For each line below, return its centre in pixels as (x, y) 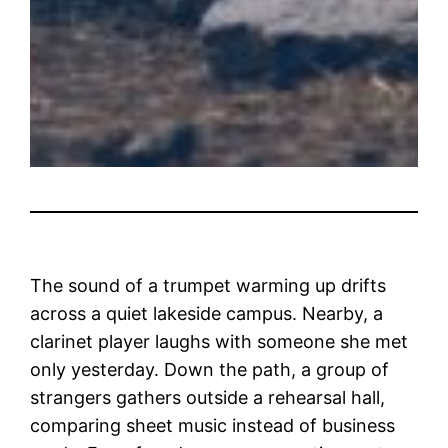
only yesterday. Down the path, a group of (210, 369)
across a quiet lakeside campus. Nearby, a (207, 313)
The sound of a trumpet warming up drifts (208, 285)
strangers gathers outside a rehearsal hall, (208, 397)
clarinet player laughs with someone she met (219, 341)
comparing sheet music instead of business (213, 425)
